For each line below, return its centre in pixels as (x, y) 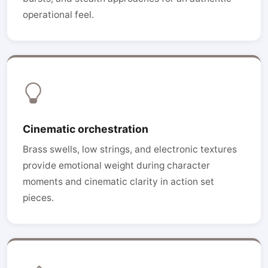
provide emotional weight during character (116, 165)
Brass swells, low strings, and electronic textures (130, 149)
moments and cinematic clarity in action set (118, 182)
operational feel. (58, 15)
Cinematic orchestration (86, 129)
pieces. (38, 198)
